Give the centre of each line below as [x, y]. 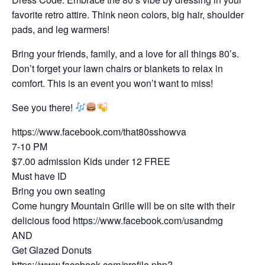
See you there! [43, 107]
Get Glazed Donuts [52, 250]
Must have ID [39, 176]
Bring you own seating [59, 190]
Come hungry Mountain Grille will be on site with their [123, 205]
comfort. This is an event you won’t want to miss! [112, 83]
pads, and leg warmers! [61, 29]
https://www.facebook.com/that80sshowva [99, 131]
